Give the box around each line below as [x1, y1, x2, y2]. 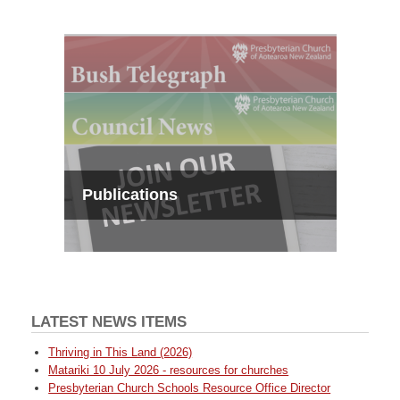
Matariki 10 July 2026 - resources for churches [48, 362, 289, 377]
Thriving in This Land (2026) [48, 345, 193, 359]
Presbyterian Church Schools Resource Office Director [48, 381, 331, 395]
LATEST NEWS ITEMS [31, 312, 187, 330]
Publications [81, 186, 178, 204]
